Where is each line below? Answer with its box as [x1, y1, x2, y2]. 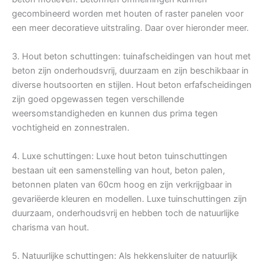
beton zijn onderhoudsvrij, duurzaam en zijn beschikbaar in [12, 65, 249, 77]
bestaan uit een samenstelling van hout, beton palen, [12, 165, 225, 176]
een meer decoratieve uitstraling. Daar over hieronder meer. [12, 23, 249, 34]
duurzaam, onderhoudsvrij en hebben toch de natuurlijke [12, 208, 239, 219]
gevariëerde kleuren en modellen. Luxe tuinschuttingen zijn [12, 194, 247, 205]
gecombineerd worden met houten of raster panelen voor [12, 8, 243, 20]
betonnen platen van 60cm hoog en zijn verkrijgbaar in [12, 179, 232, 191]
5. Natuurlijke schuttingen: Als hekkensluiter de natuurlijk [12, 251, 237, 262]
